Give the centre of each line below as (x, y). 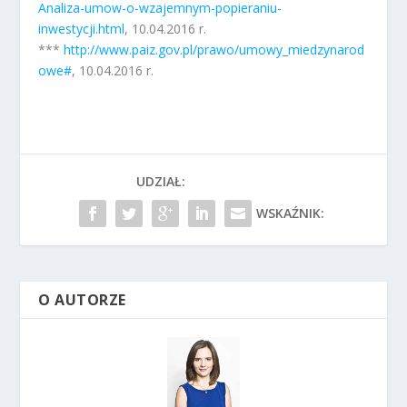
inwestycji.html (82, 28)
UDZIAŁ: (160, 181)
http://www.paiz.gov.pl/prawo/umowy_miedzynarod (214, 49)
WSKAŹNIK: (290, 213)
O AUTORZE (82, 299)
